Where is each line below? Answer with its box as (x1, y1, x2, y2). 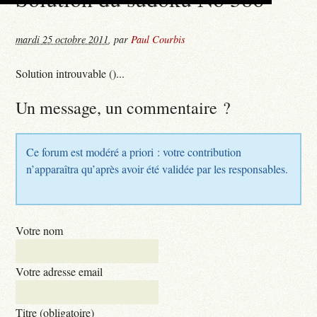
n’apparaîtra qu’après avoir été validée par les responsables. (26, 161, 289, 176)
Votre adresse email (16, 263, 103, 279)
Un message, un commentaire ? (16, 96, 231, 119)
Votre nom (16, 222, 64, 238)
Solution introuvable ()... (16, 65, 125, 81)
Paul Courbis (131, 32, 186, 46)
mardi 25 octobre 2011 (16, 32, 109, 46)
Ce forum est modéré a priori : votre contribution (26, 144, 242, 159)
